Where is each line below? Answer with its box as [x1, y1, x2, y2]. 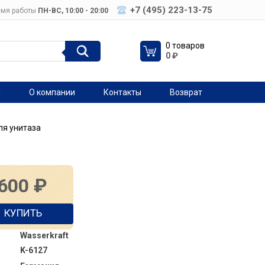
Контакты [104, 88, 141, 97]
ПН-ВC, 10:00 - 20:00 [37, 7, 108, 15]
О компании [29, 88, 75, 97]
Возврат [170, 88, 202, 97]
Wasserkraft [20, 231, 69, 240]
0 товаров [166, 41, 205, 50]
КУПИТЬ [4, 207, 43, 219]
